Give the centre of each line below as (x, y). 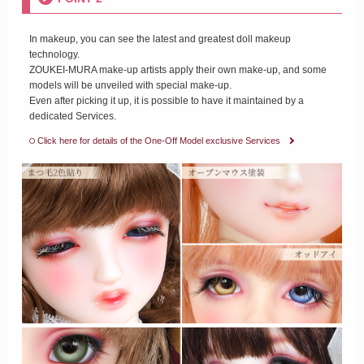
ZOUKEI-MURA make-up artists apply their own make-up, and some (178, 69)
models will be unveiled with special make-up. (130, 85)
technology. (54, 54)
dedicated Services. (72, 116)
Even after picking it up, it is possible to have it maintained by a (166, 100)
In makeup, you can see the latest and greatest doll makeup (160, 39)
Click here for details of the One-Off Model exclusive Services (159, 140)
